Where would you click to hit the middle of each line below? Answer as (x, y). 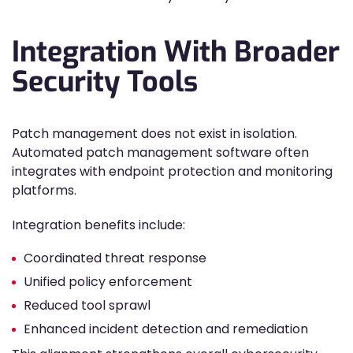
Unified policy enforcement (108, 282)
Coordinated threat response (115, 258)
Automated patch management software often (160, 152)
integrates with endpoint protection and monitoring (172, 171)
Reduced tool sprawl (87, 305)
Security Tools (105, 82)
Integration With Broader (176, 52)
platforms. (44, 190)
